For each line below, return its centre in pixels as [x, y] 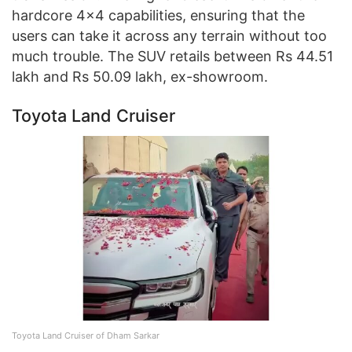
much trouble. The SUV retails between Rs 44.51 [172, 56]
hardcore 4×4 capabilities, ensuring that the [158, 15]
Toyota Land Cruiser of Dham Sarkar [86, 335]
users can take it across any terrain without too [169, 35]
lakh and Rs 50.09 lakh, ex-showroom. [140, 76]
